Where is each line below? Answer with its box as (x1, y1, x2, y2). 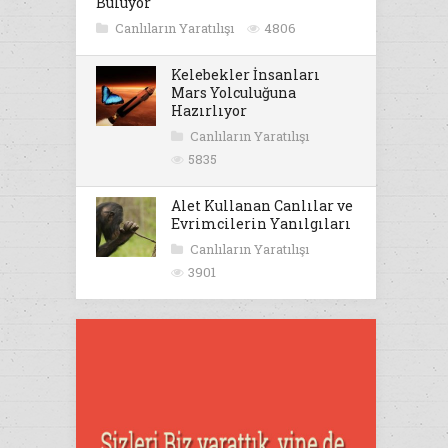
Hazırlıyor (171, 101, 247, 120)
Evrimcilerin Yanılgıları (171, 214, 351, 233)
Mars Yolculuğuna (171, 83, 296, 102)
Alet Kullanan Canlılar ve (171, 196, 353, 215)
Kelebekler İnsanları (171, 65, 320, 84)
